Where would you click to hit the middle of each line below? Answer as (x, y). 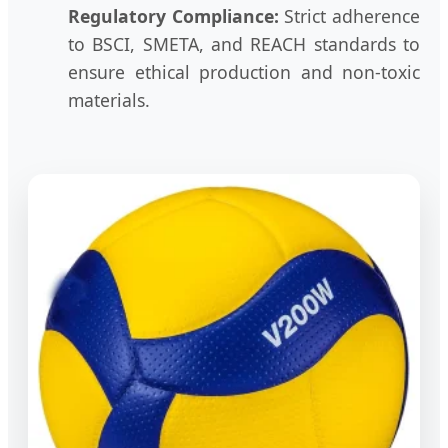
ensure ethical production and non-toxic (244, 71)
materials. (109, 99)
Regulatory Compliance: (173, 15)
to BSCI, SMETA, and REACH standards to (244, 43)
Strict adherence (349, 15)
